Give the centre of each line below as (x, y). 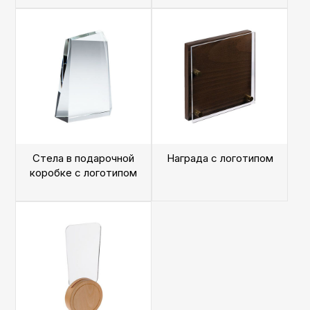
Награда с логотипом (220, 158)
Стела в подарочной (83, 158)
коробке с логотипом (83, 173)
